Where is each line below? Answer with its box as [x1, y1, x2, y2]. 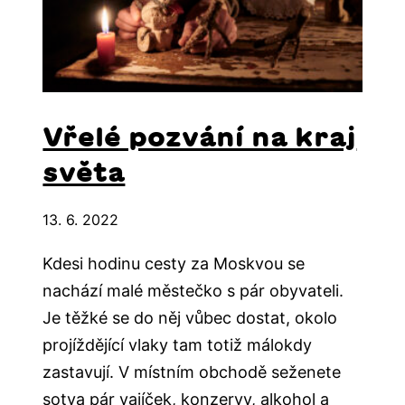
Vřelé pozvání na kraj [42, 122, 357, 150]
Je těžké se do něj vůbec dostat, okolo [42, 307, 338, 327]
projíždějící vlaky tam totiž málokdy [42, 334, 313, 354]
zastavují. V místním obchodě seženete [42, 362, 342, 381]
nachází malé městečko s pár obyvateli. [42, 280, 344, 300]
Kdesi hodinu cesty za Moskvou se [42, 253, 306, 273]
